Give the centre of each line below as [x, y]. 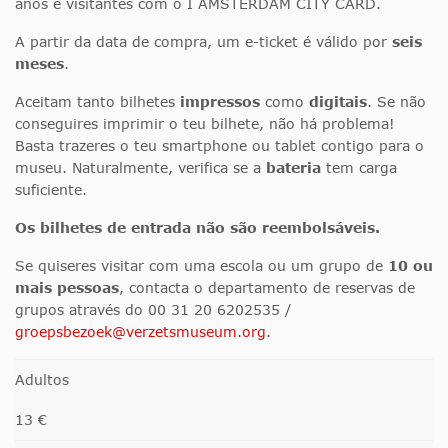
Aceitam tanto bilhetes [97, 102]
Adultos [42, 380]
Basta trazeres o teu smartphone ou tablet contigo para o [219, 146]
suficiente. [51, 190]
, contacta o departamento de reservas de [267, 288]
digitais [338, 102]
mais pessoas [67, 288]
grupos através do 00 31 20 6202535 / [153, 310]
